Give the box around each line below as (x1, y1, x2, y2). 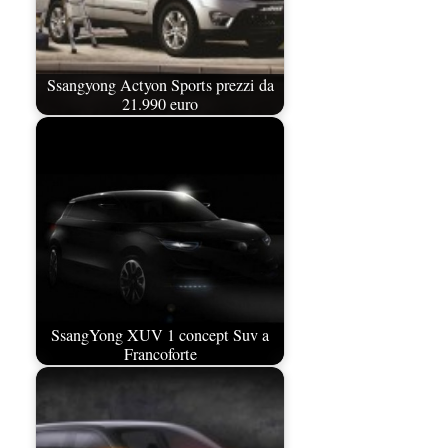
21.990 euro (122, 92, 198, 115)
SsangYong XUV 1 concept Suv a (51, 323, 269, 346)
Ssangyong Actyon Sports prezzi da (46, 73, 274, 96)
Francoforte (123, 342, 197, 365)
